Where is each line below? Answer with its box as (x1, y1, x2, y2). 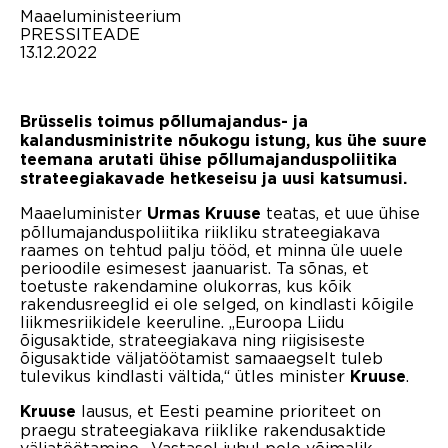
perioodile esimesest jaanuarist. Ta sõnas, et (20, 258, 369, 277)
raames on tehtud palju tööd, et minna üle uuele (20, 240, 403, 259)
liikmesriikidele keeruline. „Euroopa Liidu (20, 312, 344, 331)
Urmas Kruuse (147, 205, 261, 222)
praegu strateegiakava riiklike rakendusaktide (20, 420, 386, 439)
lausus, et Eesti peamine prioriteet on (76, 401, 381, 420)
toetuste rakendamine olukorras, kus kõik (20, 276, 352, 295)
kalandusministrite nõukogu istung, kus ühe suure (20, 132, 427, 149)
